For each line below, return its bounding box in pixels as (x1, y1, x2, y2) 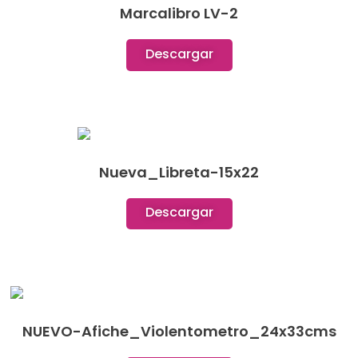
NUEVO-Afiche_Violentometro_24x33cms (22, 320, 336, 341)
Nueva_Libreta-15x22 (99, 161, 259, 182)
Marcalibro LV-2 (120, 2, 238, 23)
